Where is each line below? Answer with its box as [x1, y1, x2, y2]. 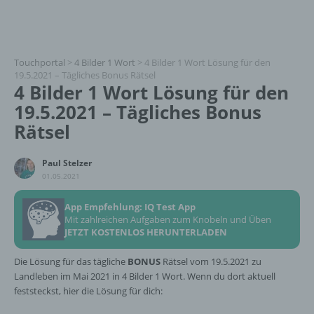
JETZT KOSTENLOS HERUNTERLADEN [64, 226, 227, 238]
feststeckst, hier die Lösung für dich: [14, 285, 163, 297]
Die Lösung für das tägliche [14, 255, 128, 268]
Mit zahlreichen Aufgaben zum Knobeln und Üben [64, 213, 271, 226]
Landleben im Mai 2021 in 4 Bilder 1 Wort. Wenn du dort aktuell [14, 270, 275, 282]
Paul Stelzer [42, 157, 92, 169]
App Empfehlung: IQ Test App [64, 200, 196, 213]
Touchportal [14, 56, 65, 69]
